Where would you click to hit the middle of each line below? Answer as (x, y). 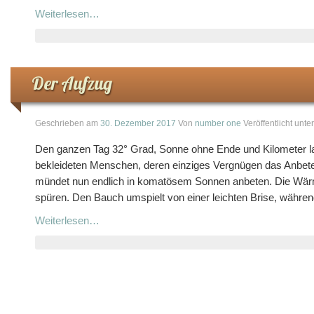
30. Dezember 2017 (138, 123)
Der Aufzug (72, 83)
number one (218, 123)
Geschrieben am (68, 123)
